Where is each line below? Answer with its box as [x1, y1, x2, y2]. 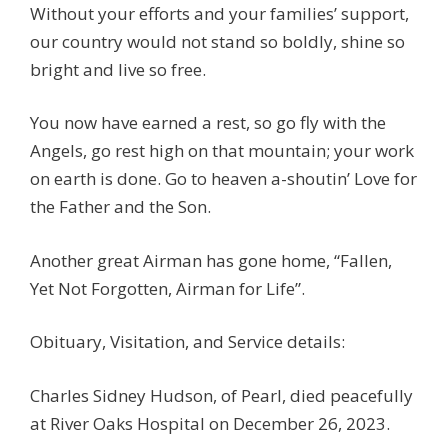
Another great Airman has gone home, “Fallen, [30, 248, 392, 272]
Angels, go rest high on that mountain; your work [30, 139, 414, 162]
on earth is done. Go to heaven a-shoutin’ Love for [30, 167, 417, 190]
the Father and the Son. [30, 195, 211, 218]
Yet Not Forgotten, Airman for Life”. [30, 276, 305, 300]
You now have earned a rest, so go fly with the [30, 111, 386, 134]
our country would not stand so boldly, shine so [30, 29, 405, 53]
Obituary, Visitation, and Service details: [30, 330, 353, 353]
